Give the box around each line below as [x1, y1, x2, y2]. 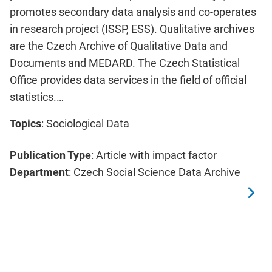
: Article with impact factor [91, 149, 217, 162]
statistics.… [10, 90, 64, 104]
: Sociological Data [41, 117, 129, 131]
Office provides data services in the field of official [10, 73, 246, 87]
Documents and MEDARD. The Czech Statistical [10, 56, 240, 70]
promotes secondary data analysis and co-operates [10, 5, 256, 19]
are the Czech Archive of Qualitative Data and [10, 39, 228, 53]
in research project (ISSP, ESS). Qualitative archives [10, 22, 254, 36]
